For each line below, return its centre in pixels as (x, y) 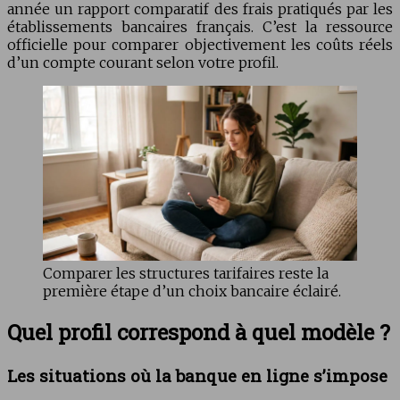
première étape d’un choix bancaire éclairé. (192, 292)
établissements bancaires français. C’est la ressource (200, 26)
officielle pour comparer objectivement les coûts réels (200, 44)
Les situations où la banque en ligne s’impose (197, 376)
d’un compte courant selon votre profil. (143, 62)
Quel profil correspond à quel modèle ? (199, 333)
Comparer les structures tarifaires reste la (186, 274)
